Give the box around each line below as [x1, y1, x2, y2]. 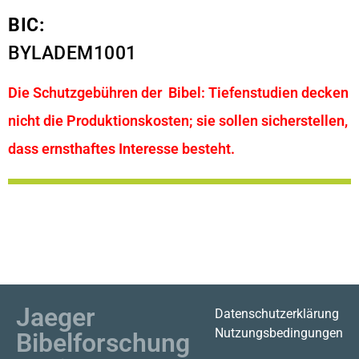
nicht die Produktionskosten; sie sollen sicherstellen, [8, 112, 348, 130]
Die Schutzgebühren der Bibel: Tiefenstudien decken [8, 84, 349, 102]
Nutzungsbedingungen [214, 325, 343, 341]
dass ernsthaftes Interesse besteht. [8, 140, 235, 158]
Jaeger [16, 301, 95, 333]
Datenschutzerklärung [214, 305, 339, 321]
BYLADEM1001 [8, 42, 137, 64]
